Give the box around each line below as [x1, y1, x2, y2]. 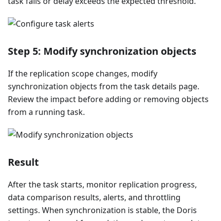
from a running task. [8, 106, 85, 117]
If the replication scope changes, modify [8, 68, 157, 79]
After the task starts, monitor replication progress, [8, 179, 197, 190]
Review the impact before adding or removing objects [8, 93, 209, 105]
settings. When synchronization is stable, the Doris [8, 204, 197, 216]
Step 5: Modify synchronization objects [8, 44, 196, 58]
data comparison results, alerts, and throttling [8, 191, 181, 203]
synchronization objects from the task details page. [8, 80, 199, 92]
